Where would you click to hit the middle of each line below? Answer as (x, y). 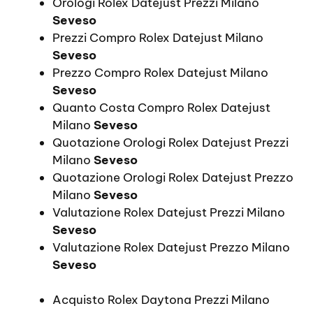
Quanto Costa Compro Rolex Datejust (161, 107)
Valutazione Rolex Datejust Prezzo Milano (171, 247)
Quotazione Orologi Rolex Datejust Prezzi (170, 142)
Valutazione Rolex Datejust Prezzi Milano (169, 212)
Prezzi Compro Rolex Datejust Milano (158, 37)
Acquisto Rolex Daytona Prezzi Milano (161, 300)
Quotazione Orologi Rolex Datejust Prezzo (173, 177)
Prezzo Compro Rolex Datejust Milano (160, 72)
